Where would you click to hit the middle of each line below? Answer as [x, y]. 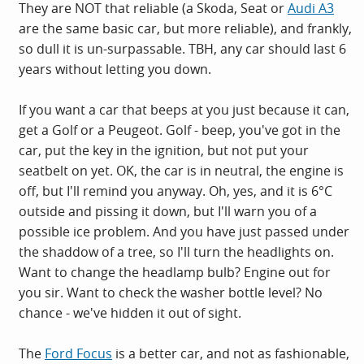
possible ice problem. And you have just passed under [184, 232]
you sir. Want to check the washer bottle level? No [171, 292]
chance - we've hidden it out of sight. [130, 313]
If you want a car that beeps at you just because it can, [184, 110]
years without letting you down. [115, 69]
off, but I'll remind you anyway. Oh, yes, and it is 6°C [175, 191]
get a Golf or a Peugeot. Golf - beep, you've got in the [180, 130]
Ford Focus [78, 353]
